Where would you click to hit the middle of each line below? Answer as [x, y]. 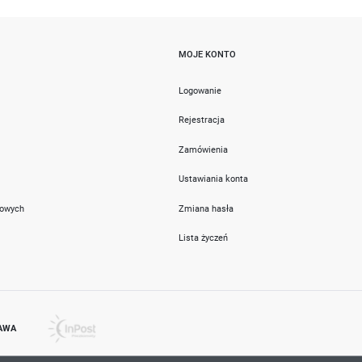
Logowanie [200, 90]
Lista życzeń [203, 238]
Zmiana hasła [206, 208]
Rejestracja [201, 120]
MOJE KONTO [207, 54]
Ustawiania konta [213, 179]
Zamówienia [203, 149]
